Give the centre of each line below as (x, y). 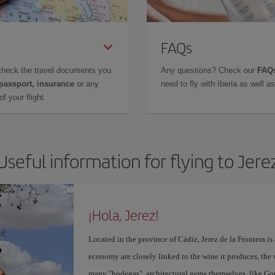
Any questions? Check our (209, 70)
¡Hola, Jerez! (123, 215)
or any (87, 84)
